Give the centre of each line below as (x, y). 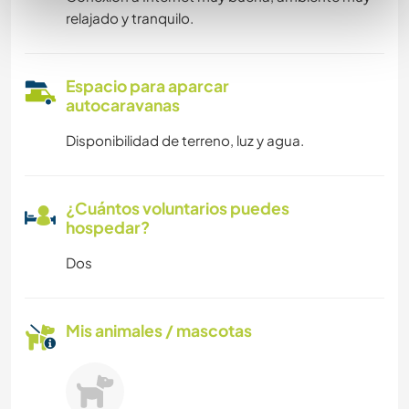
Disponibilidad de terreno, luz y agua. (185, 141)
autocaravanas (123, 105)
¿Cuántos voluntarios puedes (178, 209)
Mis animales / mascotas (159, 331)
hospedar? (108, 228)
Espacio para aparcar (147, 86)
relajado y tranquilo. (130, 18)
